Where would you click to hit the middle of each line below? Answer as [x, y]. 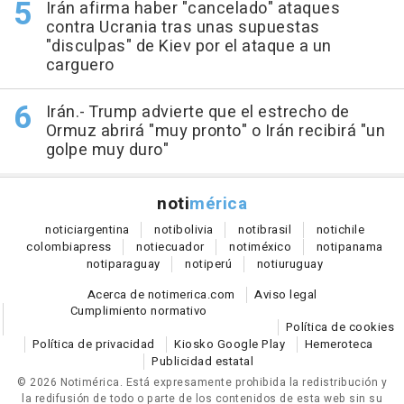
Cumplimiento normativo [138, 311]
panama [360, 247]
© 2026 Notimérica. [72, 383]
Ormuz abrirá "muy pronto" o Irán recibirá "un [215, 132]
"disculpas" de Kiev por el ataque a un [188, 47]
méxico [271, 247]
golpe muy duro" [107, 151]
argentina [103, 230]
